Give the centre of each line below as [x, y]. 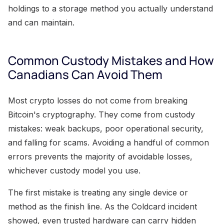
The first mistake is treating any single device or [98, 192]
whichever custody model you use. [74, 170]
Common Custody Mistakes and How [111, 60]
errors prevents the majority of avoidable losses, [100, 156]
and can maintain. [41, 22]
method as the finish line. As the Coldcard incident [102, 206]
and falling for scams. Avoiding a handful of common [108, 142]
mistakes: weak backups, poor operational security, [106, 128]
